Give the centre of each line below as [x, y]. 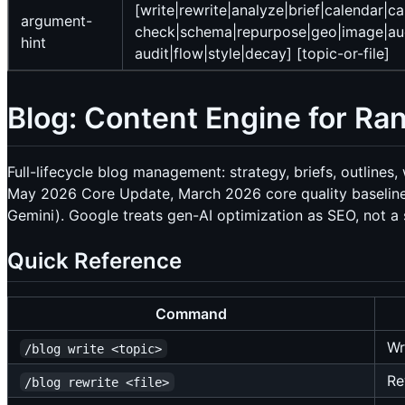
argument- [57, 21]
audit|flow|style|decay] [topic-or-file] [262, 54]
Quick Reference [94, 261]
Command [191, 314]
